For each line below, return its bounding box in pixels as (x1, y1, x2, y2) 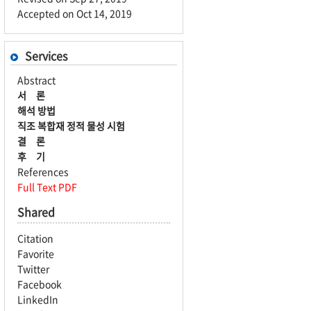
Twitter (17, 262, 49, 276)
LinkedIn (17, 292, 58, 306)
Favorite (17, 246, 54, 260)
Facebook (17, 277, 62, 291)
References (17, 165, 69, 178)
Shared (17, 203, 55, 220)
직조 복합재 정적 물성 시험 (17, 119, 125, 133)
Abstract (17, 73, 56, 87)
